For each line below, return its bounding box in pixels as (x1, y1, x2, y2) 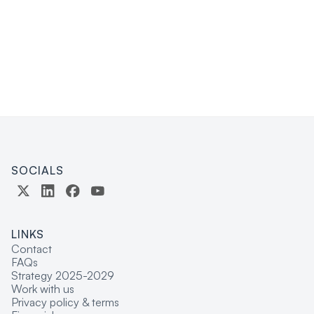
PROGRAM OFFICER (28, 5, 142, 20)
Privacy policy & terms (11, 294, 119, 309)
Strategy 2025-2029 (11, 268, 114, 282)
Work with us (11, 281, 74, 296)
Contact (11, 241, 52, 256)
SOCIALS (11, 163, 64, 177)
